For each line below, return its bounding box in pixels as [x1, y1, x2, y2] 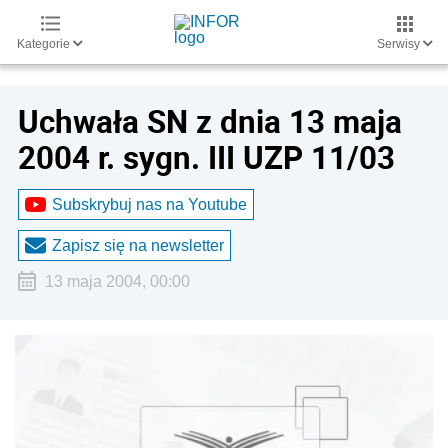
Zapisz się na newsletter [52, 236, 224, 254]
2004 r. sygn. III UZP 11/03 [18, 136, 395, 178]
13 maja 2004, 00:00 [44, 273, 190, 290]
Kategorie [17, 37, 73, 51]
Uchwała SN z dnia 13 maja [18, 100, 402, 142]
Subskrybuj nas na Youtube [52, 195, 247, 213]
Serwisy [377, 37, 423, 51]
